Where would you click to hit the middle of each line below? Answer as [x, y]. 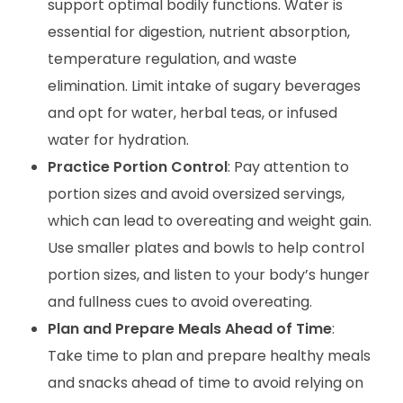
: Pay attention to [288, 166]
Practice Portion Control [137, 166]
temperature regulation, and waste [172, 58]
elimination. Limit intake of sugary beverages [204, 85]
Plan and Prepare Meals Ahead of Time [189, 328]
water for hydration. [118, 139]
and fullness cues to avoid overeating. [179, 301]
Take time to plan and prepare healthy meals [209, 355]
